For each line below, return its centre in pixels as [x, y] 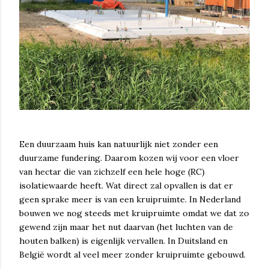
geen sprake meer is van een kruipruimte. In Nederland [130, 199]
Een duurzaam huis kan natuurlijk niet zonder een [119, 144]
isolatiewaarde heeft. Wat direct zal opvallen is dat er [126, 186]
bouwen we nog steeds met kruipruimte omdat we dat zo [134, 213]
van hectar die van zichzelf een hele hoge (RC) [112, 172]
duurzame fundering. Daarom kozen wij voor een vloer [129, 158]
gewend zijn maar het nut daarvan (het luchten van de [126, 227]
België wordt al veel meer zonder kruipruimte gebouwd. [132, 255]
